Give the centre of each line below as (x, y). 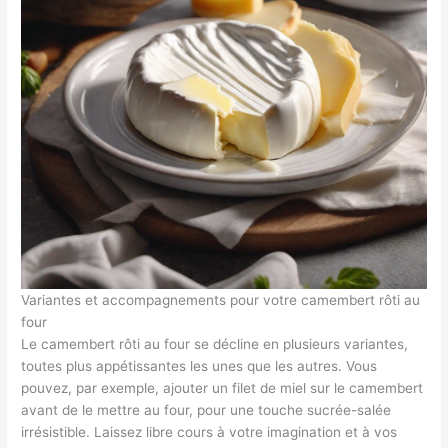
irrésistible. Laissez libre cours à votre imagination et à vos (209, 431)
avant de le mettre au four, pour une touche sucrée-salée (206, 409)
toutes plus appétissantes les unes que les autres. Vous (199, 365)
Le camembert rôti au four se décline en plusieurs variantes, (215, 343)
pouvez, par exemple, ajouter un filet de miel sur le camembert (222, 387)
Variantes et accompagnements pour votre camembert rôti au (221, 299)
